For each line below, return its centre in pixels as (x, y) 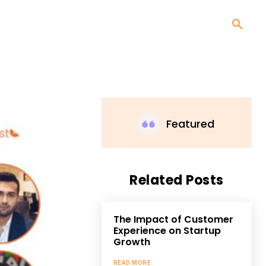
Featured (191, 123)
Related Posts (177, 180)
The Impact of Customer (173, 219)
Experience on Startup (167, 230)
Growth (132, 242)
